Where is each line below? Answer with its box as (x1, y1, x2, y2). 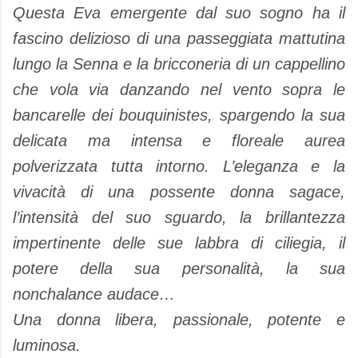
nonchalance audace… (13, 284, 175, 303)
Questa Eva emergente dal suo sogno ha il (13, 3, 345, 22)
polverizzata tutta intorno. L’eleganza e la (13, 157, 345, 175)
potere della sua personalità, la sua (13, 259, 345, 277)
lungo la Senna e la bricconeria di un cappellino (13, 54, 345, 73)
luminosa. (13, 336, 81, 354)
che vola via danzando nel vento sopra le (13, 80, 345, 98)
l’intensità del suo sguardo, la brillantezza (13, 208, 345, 226)
